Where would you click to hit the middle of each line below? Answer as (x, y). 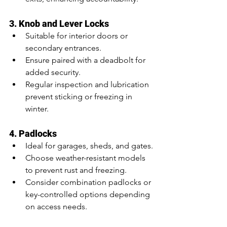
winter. (37, 109)
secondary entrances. (63, 48)
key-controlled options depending (89, 194)
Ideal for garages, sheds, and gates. (89, 146)
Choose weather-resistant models (86, 158)
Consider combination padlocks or (89, 182)
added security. (53, 72)
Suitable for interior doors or (78, 36)
